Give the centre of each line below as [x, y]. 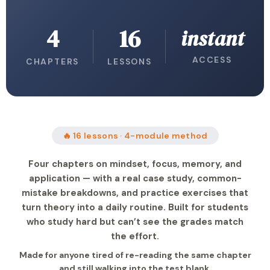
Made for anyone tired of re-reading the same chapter [135, 255]
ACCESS [212, 60]
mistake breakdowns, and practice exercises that [135, 193]
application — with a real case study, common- [135, 178]
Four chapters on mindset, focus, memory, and [135, 164]
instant [212, 39]
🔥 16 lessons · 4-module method [135, 136]
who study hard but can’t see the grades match [135, 222]
